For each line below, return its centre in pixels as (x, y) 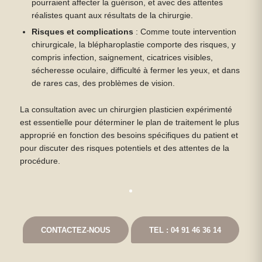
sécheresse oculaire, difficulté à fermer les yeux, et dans (136, 71)
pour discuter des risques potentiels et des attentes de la (124, 149)
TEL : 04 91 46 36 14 (185, 230)
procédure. (40, 161)
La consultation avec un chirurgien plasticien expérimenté (126, 110)
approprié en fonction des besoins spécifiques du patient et (129, 136)
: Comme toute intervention (185, 32)
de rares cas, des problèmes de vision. (104, 84)
